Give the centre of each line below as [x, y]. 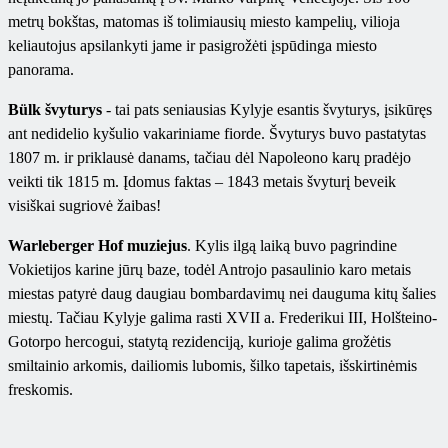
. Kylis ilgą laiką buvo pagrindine [292, 246]
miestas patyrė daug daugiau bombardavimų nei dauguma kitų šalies [222, 294]
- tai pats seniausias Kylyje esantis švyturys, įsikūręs [267, 110]
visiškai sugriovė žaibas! [84, 206]
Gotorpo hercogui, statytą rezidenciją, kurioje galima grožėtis [199, 342]
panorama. [41, 70]
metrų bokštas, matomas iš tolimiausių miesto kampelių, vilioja [204, 22]
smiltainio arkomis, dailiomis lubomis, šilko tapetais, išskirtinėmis [212, 366]
